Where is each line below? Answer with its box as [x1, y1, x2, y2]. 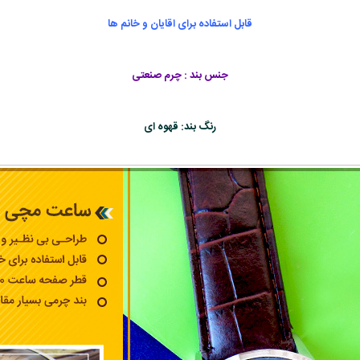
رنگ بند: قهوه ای [144, 117, 216, 136]
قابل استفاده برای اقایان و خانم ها [108, 14, 252, 33]
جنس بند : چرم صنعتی [132, 66, 228, 84]
